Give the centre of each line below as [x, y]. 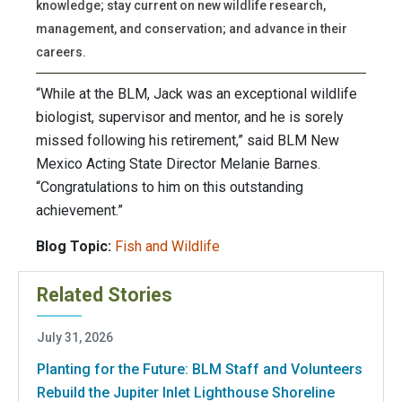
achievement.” [79, 211]
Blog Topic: [74, 247]
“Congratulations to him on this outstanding [170, 188]
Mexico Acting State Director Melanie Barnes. [178, 164]
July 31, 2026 [75, 337]
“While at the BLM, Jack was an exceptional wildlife [197, 94]
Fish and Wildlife [167, 247]
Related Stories [105, 294]
